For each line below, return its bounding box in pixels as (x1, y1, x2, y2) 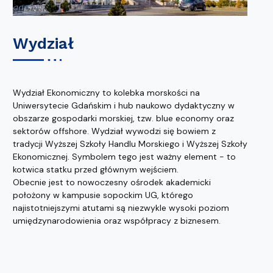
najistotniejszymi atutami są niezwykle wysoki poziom (13, 202, 229, 214)
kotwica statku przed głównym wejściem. (13, 164, 179, 175)
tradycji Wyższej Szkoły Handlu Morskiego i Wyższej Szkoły (13, 138, 247, 150)
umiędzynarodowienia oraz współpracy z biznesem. (13, 215, 221, 227)
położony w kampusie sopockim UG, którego (13, 190, 193, 201)
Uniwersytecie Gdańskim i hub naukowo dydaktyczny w (13, 100, 235, 112)
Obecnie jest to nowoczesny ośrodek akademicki (13, 177, 211, 188)
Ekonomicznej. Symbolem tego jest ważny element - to (13, 151, 236, 163)
